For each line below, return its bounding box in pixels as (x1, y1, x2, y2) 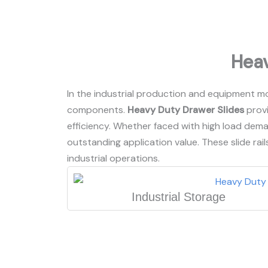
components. (67, 103, 127, 116)
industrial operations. (67, 152, 160, 165)
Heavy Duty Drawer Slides (127, 103, 244, 116)
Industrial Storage (132, 190, 226, 204)
